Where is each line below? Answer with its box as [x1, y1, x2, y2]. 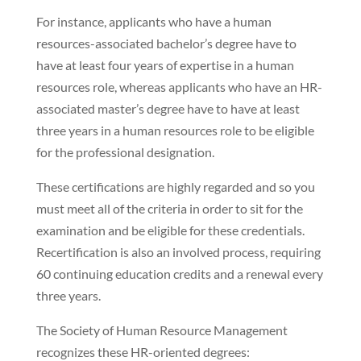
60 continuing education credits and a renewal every [35, 265, 323, 281]
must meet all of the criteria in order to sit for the [35, 200, 303, 216]
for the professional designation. [35, 143, 214, 160]
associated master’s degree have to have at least [35, 100, 300, 116]
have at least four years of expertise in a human [35, 56, 294, 73]
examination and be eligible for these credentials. [35, 222, 305, 238]
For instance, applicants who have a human [35, 13, 272, 29]
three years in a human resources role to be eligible [35, 122, 314, 138]
